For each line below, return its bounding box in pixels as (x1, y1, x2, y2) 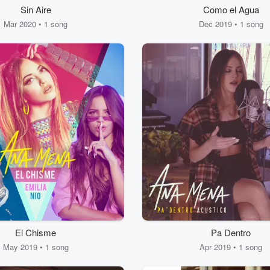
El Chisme (15, 226, 56, 239)
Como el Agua (202, 3, 259, 16)
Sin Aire (20, 3, 51, 16)
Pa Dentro (211, 226, 251, 239)
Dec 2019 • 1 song (198, 18, 263, 30)
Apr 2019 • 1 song (199, 241, 262, 253)
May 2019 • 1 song (2, 241, 69, 253)
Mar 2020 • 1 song (4, 18, 67, 30)
